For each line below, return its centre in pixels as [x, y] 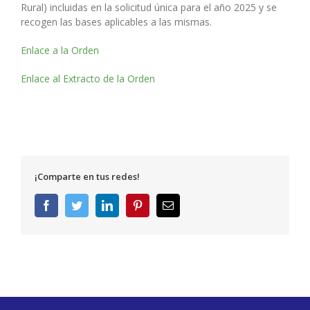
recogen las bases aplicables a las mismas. [116, 22]
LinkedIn [132, 205]
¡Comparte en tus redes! [87, 177]
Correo [188, 205]
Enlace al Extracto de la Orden [88, 79]
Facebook [73, 205]
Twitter [97, 205]
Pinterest [161, 205]
